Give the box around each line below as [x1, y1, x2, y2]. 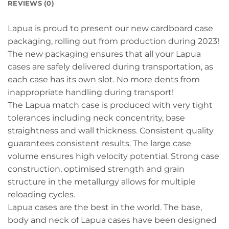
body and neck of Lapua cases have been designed [8, 215, 217, 225]
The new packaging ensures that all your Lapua [8, 49, 201, 59]
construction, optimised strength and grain [8, 164, 185, 174]
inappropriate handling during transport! [8, 87, 174, 98]
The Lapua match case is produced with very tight [8, 100, 213, 110]
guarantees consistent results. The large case [8, 139, 191, 149]
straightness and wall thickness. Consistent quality [8, 126, 214, 136]
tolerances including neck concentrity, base [8, 113, 185, 123]
